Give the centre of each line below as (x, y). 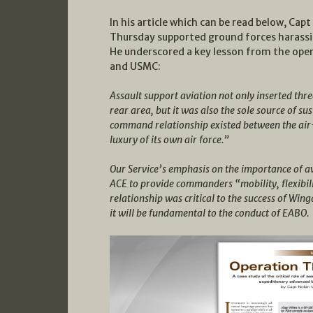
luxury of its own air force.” (169, 139)
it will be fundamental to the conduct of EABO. (210, 213)
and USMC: (135, 66)
